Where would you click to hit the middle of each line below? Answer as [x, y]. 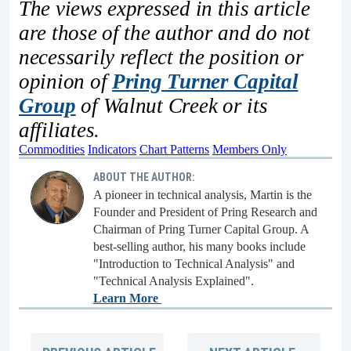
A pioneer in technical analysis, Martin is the [203, 195]
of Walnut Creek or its [172, 106]
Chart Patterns [174, 150]
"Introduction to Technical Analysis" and [194, 264]
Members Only [250, 150]
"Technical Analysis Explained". [174, 281]
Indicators [112, 150]
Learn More [127, 299]
